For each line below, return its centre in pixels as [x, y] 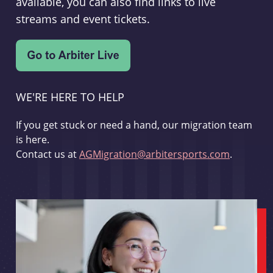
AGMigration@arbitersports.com [154, 154]
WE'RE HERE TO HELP [70, 97]
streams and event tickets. [83, 19]
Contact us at [47, 154]
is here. [32, 140]
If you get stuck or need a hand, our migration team [134, 125]
